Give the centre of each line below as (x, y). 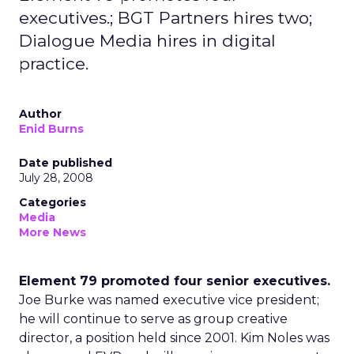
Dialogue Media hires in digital (147, 41)
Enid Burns (51, 129)
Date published (66, 163)
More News (53, 232)
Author (40, 114)
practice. (54, 64)
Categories (53, 202)
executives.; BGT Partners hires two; (166, 18)
